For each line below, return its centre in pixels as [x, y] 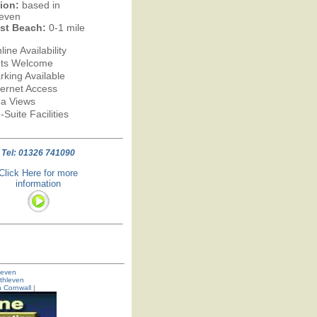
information [38, 184]
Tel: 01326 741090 [38, 153]
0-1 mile [65, 28]
